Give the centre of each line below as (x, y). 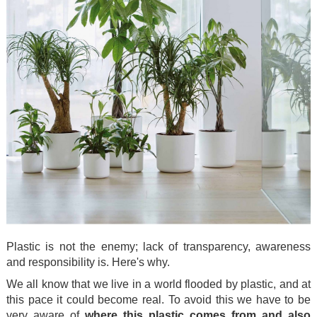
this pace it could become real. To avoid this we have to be (158, 299)
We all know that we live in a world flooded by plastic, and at (158, 284)
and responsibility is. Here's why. (88, 262)
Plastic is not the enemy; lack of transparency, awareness (158, 246)
